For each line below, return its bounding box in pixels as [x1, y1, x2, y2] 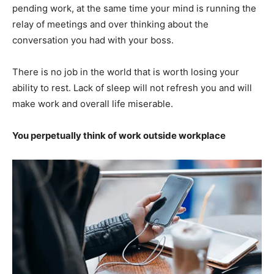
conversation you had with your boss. [12, 34, 174, 46]
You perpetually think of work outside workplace [12, 129, 226, 141]
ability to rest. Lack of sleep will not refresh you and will [12, 81, 252, 94]
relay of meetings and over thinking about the [12, 18, 209, 30]
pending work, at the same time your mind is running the [12, 2, 256, 14]
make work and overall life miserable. [12, 97, 173, 109]
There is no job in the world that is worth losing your [12, 65, 239, 78]
